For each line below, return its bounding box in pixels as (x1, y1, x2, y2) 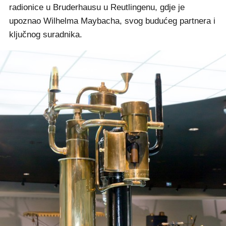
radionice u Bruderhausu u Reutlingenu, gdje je (9, 2, 185, 12)
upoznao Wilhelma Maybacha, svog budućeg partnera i (9, 16, 215, 26)
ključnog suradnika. (9, 29, 82, 39)
